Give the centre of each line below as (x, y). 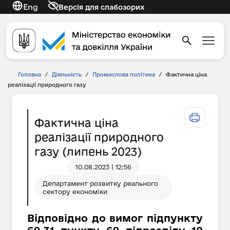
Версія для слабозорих (101, 7)
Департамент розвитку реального (100, 183)
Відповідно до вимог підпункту (115, 218)
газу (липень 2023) (88, 151)
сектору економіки (75, 191)
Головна (30, 74)
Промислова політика (124, 74)
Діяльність (67, 74)
